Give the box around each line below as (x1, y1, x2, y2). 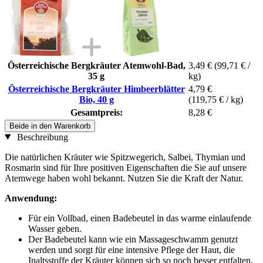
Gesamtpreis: (70, 107, 123, 117)
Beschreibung (14, 131, 68, 142)
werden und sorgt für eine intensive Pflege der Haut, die (28, 244, 235, 255)
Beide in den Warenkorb (9, 121, 90, 130)
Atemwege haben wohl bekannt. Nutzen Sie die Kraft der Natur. (5, 173, 243, 183)
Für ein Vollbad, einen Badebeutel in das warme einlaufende (28, 213, 251, 223)
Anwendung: (5, 193, 57, 203)
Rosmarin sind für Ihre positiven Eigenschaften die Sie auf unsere (5, 162, 247, 173)
